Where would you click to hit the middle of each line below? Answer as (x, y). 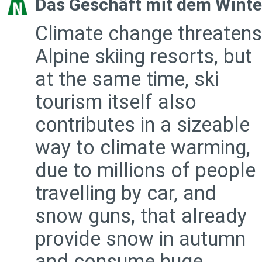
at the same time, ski (127, 79)
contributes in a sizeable (142, 125)
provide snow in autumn (140, 239)
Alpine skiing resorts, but (144, 56)
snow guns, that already (141, 216)
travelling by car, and (126, 193)
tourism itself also (116, 102)
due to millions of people (145, 170)
